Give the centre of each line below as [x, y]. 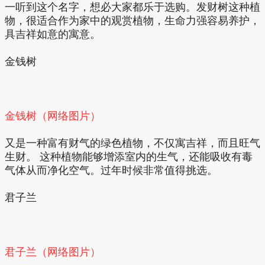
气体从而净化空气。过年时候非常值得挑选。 [111, 170]
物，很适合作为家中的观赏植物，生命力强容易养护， [132, 20]
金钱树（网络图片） [53, 116]
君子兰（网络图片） [53, 252]
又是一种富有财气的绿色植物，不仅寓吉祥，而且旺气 [132, 143]
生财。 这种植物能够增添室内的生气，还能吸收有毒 [129, 156]
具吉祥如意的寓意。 [53, 34]
